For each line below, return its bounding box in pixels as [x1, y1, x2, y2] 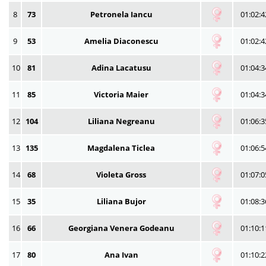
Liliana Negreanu [87, 115, 155, 126]
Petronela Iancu [90, 8, 153, 20]
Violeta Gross [96, 169, 146, 180]
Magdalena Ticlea [87, 142, 155, 153]
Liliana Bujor [96, 195, 146, 207]
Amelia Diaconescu [84, 35, 159, 46]
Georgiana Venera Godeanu [68, 222, 175, 233]
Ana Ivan [104, 249, 138, 260]
